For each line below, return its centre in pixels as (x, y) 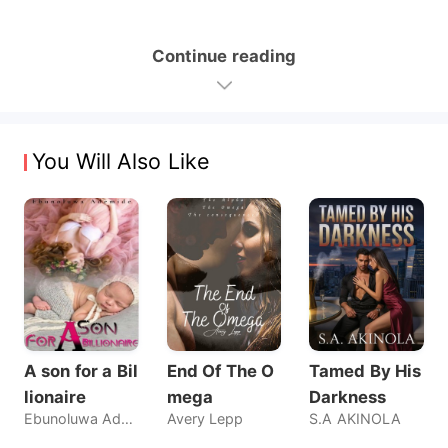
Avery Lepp (205, 418)
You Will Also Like (121, 161)
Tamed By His (365, 370)
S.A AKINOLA (355, 418)
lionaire (54, 396)
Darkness (348, 396)
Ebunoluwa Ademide (127, 418)
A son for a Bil (80, 370)
